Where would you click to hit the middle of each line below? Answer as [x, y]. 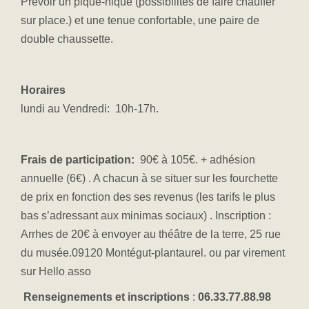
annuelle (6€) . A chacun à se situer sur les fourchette [149, 179]
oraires [47, 90]
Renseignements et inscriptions [108, 297]
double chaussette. [67, 39]
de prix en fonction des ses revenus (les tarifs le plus [148, 197]
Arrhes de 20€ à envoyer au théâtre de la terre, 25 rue [151, 235]
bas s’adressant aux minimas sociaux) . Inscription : [146, 216]
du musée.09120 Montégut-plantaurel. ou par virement [153, 253]
